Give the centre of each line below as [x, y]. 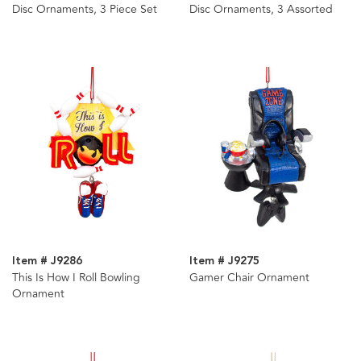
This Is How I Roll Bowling [76, 277]
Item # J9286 [47, 261]
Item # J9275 [224, 261]
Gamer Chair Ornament [249, 277]
